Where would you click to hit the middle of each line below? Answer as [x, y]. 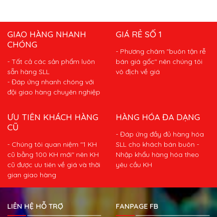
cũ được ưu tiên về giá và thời [54, 164]
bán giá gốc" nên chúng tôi [159, 61]
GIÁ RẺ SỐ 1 [139, 34]
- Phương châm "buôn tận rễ [161, 51]
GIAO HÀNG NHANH [47, 34]
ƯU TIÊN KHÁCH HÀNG [53, 116]
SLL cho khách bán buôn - [157, 144]
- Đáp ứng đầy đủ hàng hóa [160, 134]
